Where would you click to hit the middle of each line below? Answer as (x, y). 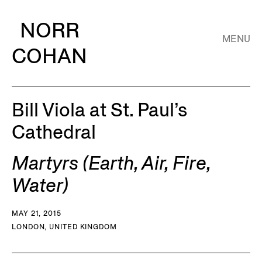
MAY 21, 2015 (37, 213)
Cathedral (54, 132)
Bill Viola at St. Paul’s (99, 110)
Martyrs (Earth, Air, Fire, (111, 163)
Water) (40, 185)
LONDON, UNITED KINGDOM (64, 227)
